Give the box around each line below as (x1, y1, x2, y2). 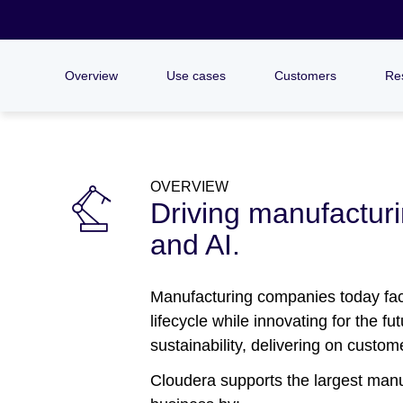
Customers (274, 68, 336, 83)
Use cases (166, 68, 226, 83)
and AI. (150, 228, 240, 261)
